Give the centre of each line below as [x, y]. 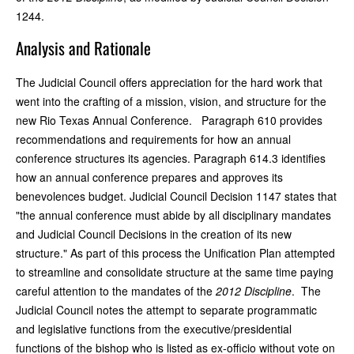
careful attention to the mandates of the [116, 290]
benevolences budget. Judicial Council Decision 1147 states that [176, 196]
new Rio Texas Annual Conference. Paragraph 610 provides [169, 120]
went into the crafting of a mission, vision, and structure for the [171, 101]
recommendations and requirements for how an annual [153, 139]
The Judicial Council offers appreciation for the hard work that [169, 82]
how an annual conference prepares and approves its [149, 177]
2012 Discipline [254, 290]
